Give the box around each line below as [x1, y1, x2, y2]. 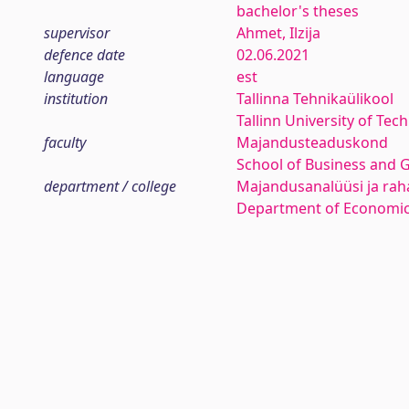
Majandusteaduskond [236, 132, 388, 152]
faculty [44, 132, 86, 152]
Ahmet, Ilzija [236, 23, 320, 43]
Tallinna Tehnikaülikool [236, 89, 393, 109]
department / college [44, 176, 176, 196]
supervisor [44, 23, 110, 43]
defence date [44, 45, 125, 65]
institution [44, 89, 108, 109]
